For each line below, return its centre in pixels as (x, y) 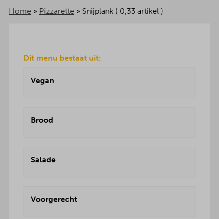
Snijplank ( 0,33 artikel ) (122, 11)
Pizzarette (56, 11)
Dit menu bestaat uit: (62, 58)
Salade (43, 160)
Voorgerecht (54, 199)
